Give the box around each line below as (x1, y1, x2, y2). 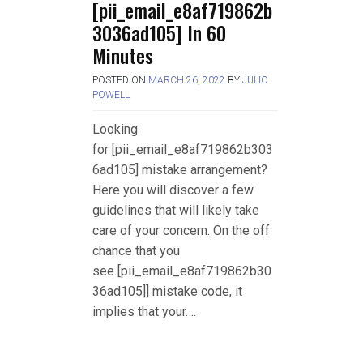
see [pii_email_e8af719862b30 (92, 263, 271, 279)
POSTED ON (92, 74, 148, 86)
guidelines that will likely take (92, 202, 259, 218)
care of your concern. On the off (92, 222, 270, 238)
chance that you (92, 242, 180, 258)
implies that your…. (92, 303, 196, 319)
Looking (92, 121, 138, 137)
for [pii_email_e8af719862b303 (92, 141, 273, 157)
